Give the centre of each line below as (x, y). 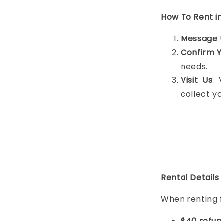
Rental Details (190, 177)
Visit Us (197, 80)
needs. (194, 66)
